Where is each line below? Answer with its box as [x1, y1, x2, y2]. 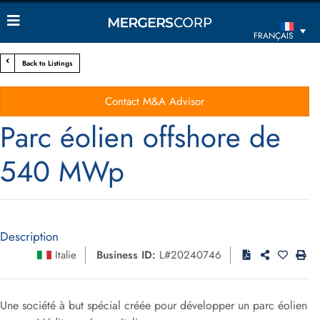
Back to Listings [22, 58, 72, 69]
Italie [55, 247, 76, 263]
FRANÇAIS [254, 29, 294, 43]
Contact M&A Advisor [105, 94, 204, 109]
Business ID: [96, 247, 156, 263]
